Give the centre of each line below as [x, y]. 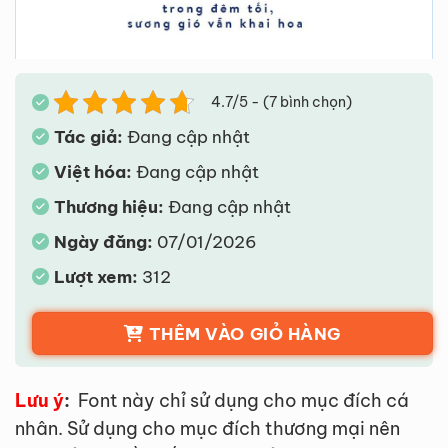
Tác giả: [88, 137]
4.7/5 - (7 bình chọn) [281, 101]
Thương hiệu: [108, 207]
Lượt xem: [95, 277]
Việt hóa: [92, 172]
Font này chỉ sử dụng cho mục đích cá [241, 400]
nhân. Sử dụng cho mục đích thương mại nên [207, 428]
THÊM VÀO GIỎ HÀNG [244, 333]
